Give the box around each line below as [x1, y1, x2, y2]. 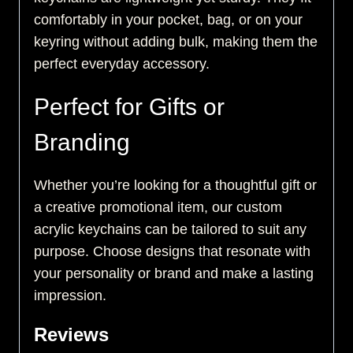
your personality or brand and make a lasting [34, 266, 314, 282]
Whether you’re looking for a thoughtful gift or [34, 177, 317, 194]
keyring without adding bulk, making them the [34, 34, 318, 50]
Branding [34, 129, 130, 156]
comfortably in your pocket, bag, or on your [34, 12, 303, 28]
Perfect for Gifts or [34, 94, 225, 121]
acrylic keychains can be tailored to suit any [34, 221, 307, 238]
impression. [34, 288, 106, 304]
